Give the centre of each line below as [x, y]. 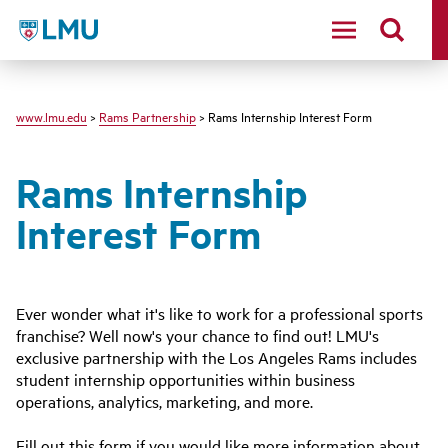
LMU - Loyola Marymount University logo [159, 26]
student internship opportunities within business [185, 379]
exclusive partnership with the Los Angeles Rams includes [216, 357]
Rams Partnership [147, 116]
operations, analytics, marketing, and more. [164, 401]
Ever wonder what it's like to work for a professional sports [219, 313]
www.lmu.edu [51, 116]
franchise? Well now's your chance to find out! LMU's [197, 335]
